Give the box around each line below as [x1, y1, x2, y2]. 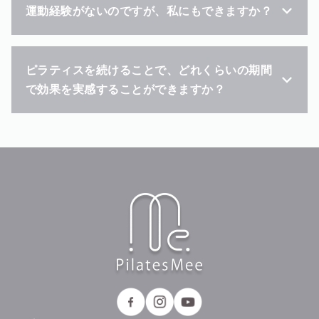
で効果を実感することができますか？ [26, 83, 226, 96]
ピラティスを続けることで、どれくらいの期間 [26, 64, 273, 77]
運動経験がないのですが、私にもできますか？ [26, 4, 273, 17]
